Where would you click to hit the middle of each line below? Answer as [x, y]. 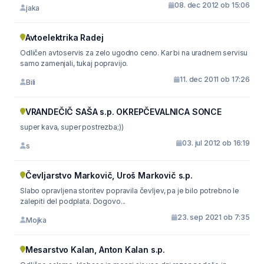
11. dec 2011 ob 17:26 [215, 79]
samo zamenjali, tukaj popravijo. [74, 63]
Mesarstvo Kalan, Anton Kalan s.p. [95, 250]
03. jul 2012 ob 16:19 [216, 143]
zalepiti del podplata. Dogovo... [73, 201]
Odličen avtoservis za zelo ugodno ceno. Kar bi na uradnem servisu [134, 53]
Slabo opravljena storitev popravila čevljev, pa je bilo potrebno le [130, 191]
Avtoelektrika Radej [64, 37]
